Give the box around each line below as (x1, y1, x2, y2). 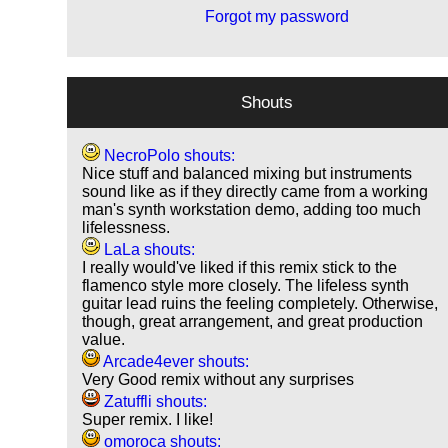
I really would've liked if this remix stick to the (82, 259, 398, 277)
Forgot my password (201, 8, 350, 26)
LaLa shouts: (100, 241, 196, 259)
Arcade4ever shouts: (100, 353, 250, 371)
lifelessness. (82, 219, 171, 237)
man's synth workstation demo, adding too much (82, 201, 422, 219)
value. (82, 331, 126, 349)
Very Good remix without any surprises (82, 371, 355, 389)
